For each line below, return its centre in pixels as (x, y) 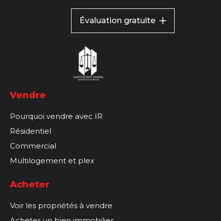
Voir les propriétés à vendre (61, 206)
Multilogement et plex (52, 161)
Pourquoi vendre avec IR (56, 116)
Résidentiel (31, 131)
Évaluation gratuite (117, 21)
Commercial (33, 146)
